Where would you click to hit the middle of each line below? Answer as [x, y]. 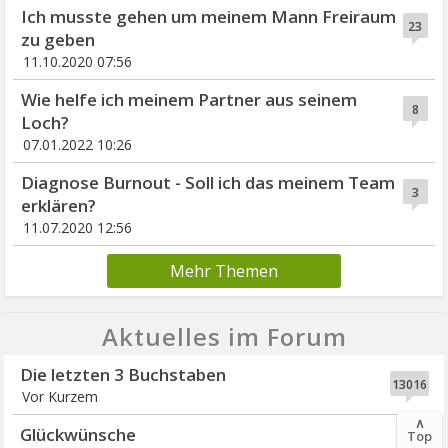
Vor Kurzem [60, 397]
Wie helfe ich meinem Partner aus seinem [189, 100]
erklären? [59, 206]
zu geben [58, 40]
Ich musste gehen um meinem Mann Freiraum [209, 17]
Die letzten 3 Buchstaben [123, 375]
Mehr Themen [224, 271]
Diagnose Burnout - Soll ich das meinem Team [208, 183]
